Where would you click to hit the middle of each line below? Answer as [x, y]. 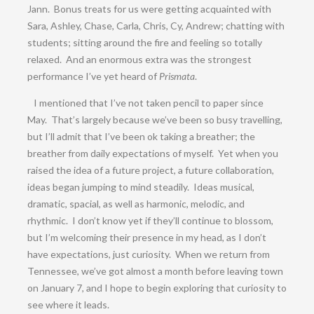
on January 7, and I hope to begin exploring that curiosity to [157, 287]
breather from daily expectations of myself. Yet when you [152, 153]
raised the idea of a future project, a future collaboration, [150, 170]
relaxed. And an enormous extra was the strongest [139, 59]
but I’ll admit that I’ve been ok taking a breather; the [141, 136]
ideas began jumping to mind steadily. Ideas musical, [141, 186]
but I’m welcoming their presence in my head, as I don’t [146, 237]
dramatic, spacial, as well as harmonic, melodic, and [136, 203]
